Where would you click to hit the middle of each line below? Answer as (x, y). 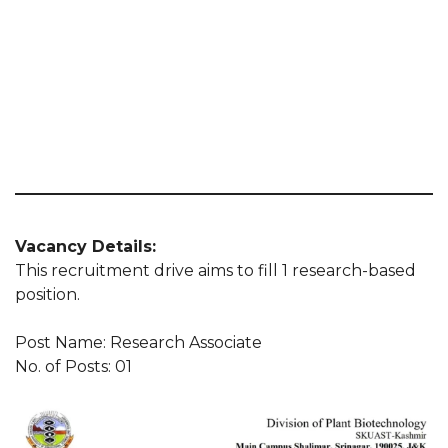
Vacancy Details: (85, 246)
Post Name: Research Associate (138, 342)
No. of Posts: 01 (73, 366)
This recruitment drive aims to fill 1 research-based (215, 270)
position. (47, 294)
